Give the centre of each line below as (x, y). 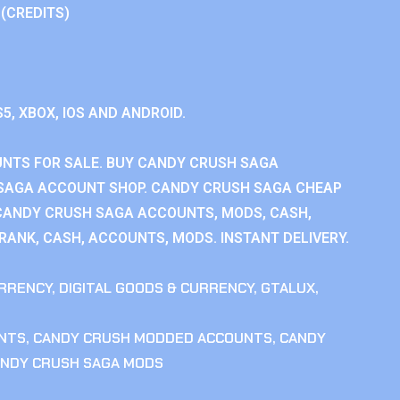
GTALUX (288, 288)
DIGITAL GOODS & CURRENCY (156, 288)
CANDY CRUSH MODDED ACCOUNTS (153, 338)
